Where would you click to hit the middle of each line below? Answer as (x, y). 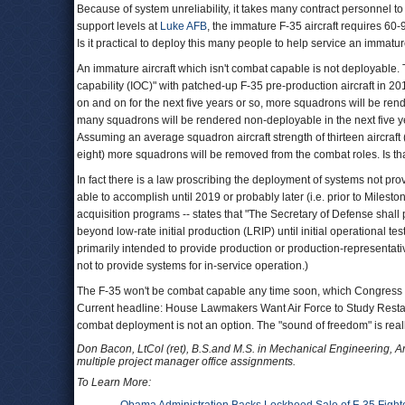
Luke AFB (184, 26)
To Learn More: (114, 382)
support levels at (118, 26)
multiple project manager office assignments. (186, 362)
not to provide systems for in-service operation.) (193, 266)
